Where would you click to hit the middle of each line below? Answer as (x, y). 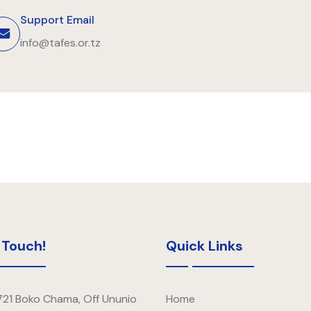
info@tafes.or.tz (60, 43)
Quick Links (204, 246)
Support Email (57, 20)
